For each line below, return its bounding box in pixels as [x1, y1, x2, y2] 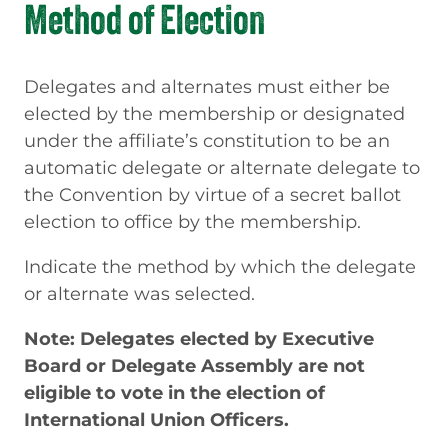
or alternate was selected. [24, 281, 255, 305]
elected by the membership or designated [24, 101, 405, 125]
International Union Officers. [24, 408, 289, 431]
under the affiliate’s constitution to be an [24, 128, 390, 152]
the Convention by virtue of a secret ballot [24, 182, 401, 206]
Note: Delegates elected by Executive [24, 327, 374, 350]
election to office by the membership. [24, 209, 361, 233]
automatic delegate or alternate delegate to [24, 155, 420, 179]
